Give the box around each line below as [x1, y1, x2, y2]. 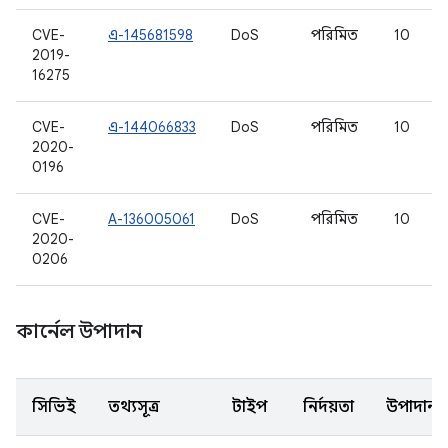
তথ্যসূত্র [108, 397, 160, 417]
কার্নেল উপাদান [16, 319, 147, 344]
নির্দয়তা [303, 397, 354, 417]
